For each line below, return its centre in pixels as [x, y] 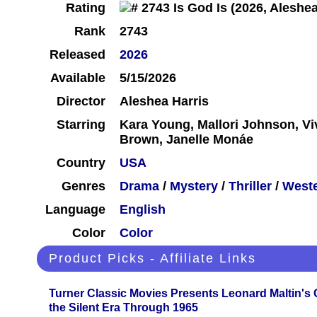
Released [77, 55]
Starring [81, 125]
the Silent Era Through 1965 [123, 308]
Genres [83, 186]
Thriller [250, 186]
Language [75, 210]
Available [78, 78]
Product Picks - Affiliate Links [152, 259]
